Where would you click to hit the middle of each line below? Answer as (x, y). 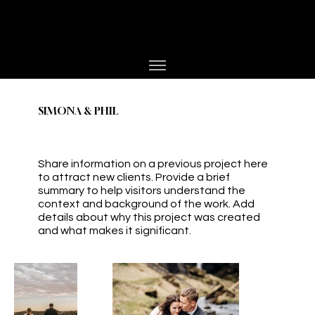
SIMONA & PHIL (78, 110)
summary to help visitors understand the (142, 190)
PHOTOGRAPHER (117, 17)
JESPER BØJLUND (105, 40)
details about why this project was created (149, 217)
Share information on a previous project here (153, 163)
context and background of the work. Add (146, 204)
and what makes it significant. (115, 230)
